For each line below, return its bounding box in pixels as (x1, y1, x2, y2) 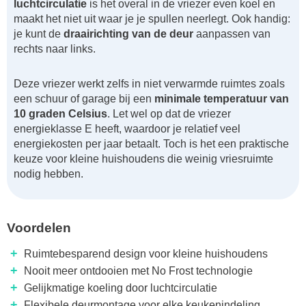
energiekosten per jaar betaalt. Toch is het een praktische (14, 138, 289, 150)
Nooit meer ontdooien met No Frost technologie (24, 265, 253, 277)
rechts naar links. (14, 43, 96, 55)
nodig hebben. (14, 168, 83, 180)
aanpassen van (193, 28, 270, 40)
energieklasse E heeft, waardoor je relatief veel (14, 123, 240, 135)
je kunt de (14, 28, 64, 40)
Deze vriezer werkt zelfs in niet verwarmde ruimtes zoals (14, 78, 285, 90)
